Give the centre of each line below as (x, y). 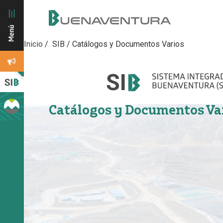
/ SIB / (58, 44)
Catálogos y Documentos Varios (128, 44)
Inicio (34, 44)
